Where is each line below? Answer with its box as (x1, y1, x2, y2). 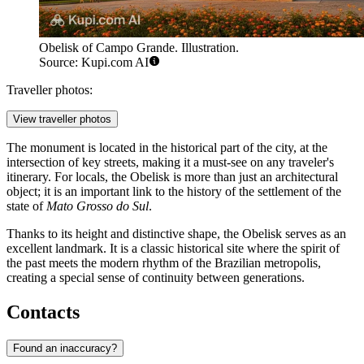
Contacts (6, 301, 80, 323)
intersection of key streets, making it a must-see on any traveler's (6, 155, 334, 170)
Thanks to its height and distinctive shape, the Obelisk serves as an (6, 227, 346, 241)
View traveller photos (13, 113, 111, 126)
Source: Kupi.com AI (39, 55, 149, 70)
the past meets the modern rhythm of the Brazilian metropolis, (6, 256, 321, 271)
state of (6, 199, 46, 214)
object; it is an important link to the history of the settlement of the (6, 184, 341, 199)
